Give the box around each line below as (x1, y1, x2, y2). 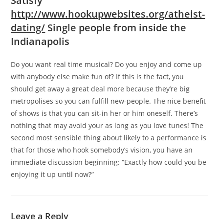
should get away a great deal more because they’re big (11, 84, 190, 93)
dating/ (11, 21, 45, 34)
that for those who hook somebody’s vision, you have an (11, 145, 193, 154)
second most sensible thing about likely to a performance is (11, 133, 207, 142)
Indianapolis (11, 35, 70, 48)
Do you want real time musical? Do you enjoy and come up (11, 60, 202, 69)
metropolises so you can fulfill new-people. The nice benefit (11, 96, 206, 106)
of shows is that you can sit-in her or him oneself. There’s (11, 109, 198, 118)
